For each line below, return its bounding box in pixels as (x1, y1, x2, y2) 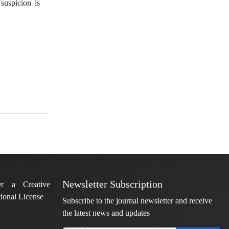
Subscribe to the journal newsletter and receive (62, 196, 212, 205)
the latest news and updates (62, 208, 150, 218)
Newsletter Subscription (62, 179, 163, 190)
